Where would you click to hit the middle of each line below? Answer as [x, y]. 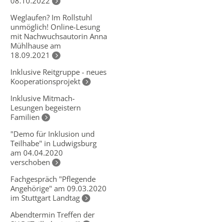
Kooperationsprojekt [45, 81]
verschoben [30, 162]
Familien [25, 117]
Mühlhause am [36, 45]
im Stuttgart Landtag [45, 197]
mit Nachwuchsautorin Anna [59, 36]
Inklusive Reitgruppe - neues [58, 72]
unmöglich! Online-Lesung [55, 27]
